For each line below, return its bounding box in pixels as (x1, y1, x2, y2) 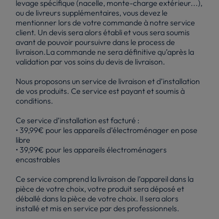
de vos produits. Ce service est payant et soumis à (16, 86, 185, 96)
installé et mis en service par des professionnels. (16, 203, 179, 213)
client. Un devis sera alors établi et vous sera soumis (16, 27, 190, 37)
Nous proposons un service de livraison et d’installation (16, 76, 200, 86)
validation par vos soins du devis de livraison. (16, 56, 165, 66)
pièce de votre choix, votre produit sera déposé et (16, 183, 184, 194)
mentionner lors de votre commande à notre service (16, 17, 195, 27)
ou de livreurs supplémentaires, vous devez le (16, 7, 168, 18)
